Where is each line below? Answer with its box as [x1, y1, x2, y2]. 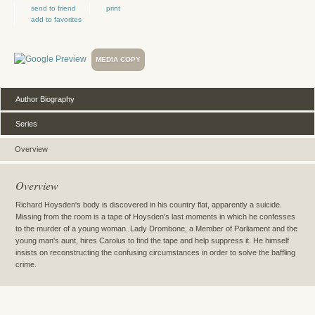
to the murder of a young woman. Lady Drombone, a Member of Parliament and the [15, 224, 297, 233]
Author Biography [15, 94, 75, 103]
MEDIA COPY [96, 55, 141, 63]
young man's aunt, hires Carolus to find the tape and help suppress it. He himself [15, 236, 289, 245]
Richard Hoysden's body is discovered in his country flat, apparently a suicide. [15, 200, 282, 210]
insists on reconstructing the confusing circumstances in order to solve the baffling [15, 248, 295, 257]
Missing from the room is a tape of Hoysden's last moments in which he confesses [15, 212, 295, 221]
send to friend [31, 4, 76, 12]
